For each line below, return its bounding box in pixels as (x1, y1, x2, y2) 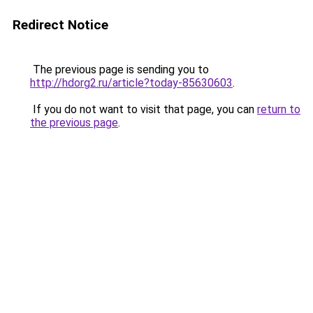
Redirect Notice (13, 17, 108, 33)
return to (257, 103, 300, 116)
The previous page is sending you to (30, 63, 209, 76)
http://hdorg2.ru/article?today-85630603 (30, 76, 233, 89)
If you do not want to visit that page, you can (30, 103, 257, 116)
